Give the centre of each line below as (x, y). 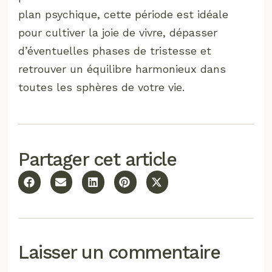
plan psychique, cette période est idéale (124, 14)
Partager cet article (97, 159)
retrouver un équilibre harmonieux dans (122, 69)
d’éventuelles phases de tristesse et (115, 50)
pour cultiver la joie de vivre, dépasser (118, 32)
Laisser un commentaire (119, 253)
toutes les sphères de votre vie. (102, 87)
